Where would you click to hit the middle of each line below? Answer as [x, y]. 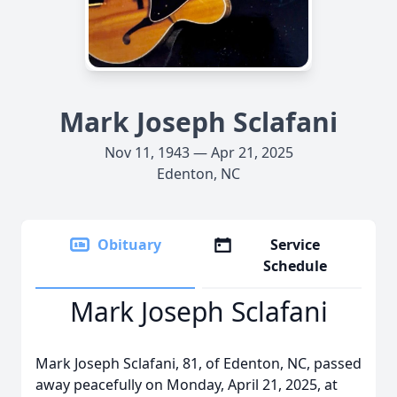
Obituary [129, 245]
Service [296, 245]
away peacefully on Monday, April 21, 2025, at [187, 385]
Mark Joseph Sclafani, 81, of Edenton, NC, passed [198, 363]
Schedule [296, 266]
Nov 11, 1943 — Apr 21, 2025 [198, 152]
